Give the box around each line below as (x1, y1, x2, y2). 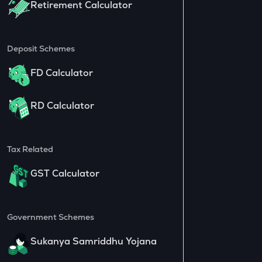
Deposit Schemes (6, 43, 75, 54)
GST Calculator (30, 167, 99, 180)
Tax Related (6, 143, 53, 154)
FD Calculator (30, 66, 93, 79)
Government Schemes (6, 211, 94, 222)
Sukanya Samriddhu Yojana (30, 235, 157, 247)
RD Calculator (30, 99, 94, 112)
